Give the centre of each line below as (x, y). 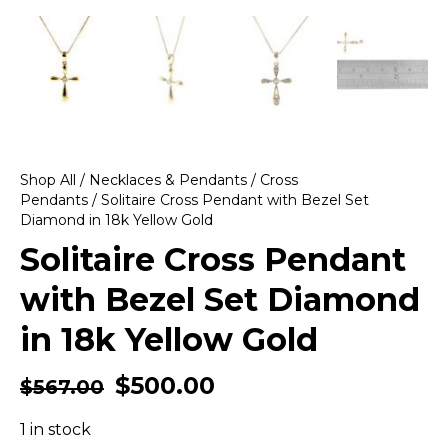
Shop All (48, 179)
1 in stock (55, 429)
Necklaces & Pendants (168, 179)
